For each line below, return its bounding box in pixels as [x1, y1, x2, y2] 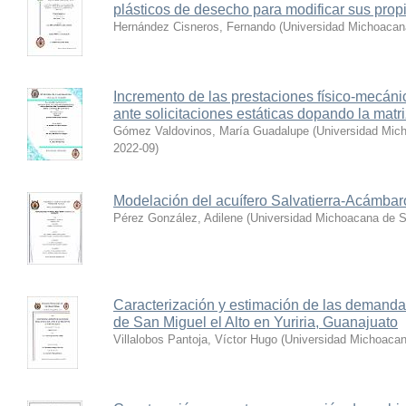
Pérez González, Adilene [113, 211, 243, 225]
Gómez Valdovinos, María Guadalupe [113, 124, 309, 138]
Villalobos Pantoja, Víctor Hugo [113, 333, 277, 346]
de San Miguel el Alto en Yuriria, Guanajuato [113, 314, 398, 330]
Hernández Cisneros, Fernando [113, 20, 275, 34]
